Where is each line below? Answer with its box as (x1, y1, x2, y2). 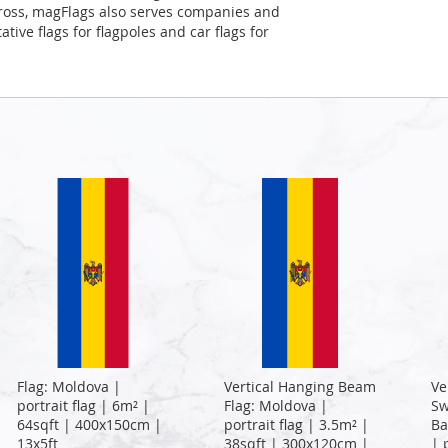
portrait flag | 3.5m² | (223, 414, 369, 434)
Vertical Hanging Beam (223, 376, 376, 396)
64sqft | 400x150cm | (17, 414, 163, 434)
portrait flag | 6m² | (17, 395, 151, 415)
